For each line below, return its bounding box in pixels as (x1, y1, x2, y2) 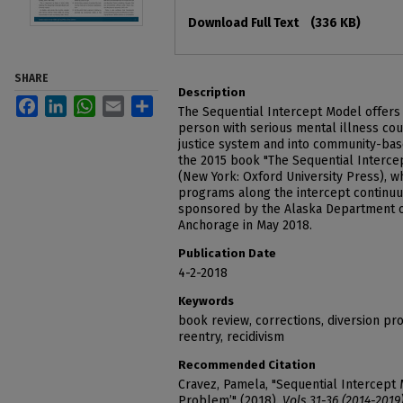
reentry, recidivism (178, 329, 284, 345)
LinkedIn (67, 95, 115, 110)
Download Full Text (188, 15, 301, 31)
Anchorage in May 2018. (178, 218, 312, 233)
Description (178, 85, 246, 99)
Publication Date (178, 246, 276, 260)
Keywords (178, 294, 234, 308)
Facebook (38, 95, 94, 110)
